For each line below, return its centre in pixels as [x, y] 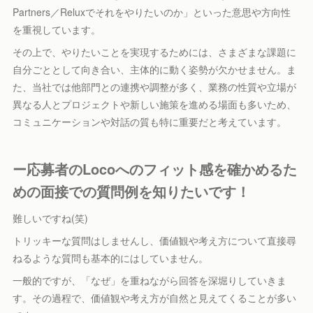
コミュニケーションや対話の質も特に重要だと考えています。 [150, 121]
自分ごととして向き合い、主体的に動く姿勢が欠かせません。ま [155, 69]
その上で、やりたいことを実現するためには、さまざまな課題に [155, 51]
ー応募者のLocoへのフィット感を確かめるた [155, 168]
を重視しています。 [57, 29]
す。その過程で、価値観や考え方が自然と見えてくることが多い [155, 297]
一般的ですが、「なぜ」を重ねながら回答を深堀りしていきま [150, 280]
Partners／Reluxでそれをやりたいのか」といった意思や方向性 [152, 12]
